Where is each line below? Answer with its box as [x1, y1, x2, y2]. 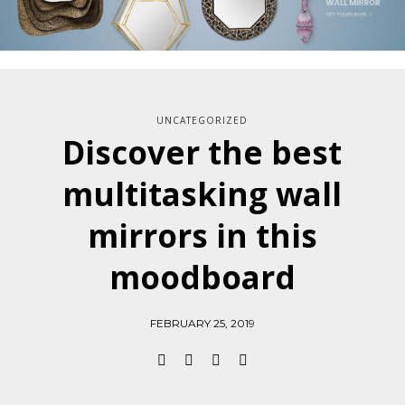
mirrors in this [88, 213, 317, 257]
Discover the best [62, 130, 343, 174]
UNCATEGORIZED [156, 113, 249, 127]
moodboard [109, 255, 296, 298]
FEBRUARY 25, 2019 [150, 316, 255, 330]
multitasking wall [62, 172, 343, 215]
